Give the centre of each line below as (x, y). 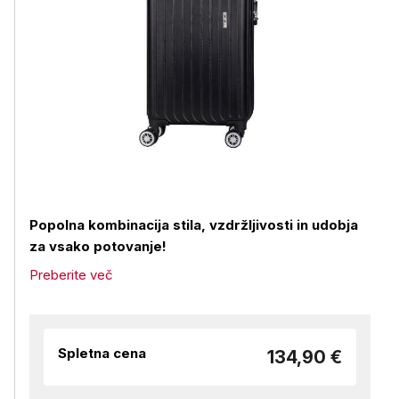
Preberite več (71, 275)
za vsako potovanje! (98, 246)
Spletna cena (102, 353)
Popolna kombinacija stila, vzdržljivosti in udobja (194, 225)
